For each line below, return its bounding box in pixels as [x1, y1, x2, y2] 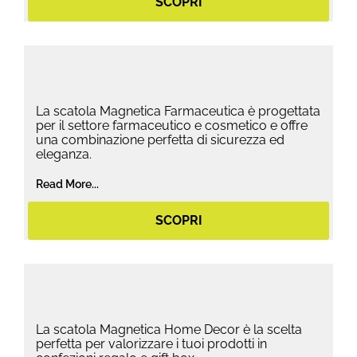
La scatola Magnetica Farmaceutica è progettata [36, 104, 320, 120]
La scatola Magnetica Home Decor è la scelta [36, 322, 302, 338]
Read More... [36, 178, 99, 191]
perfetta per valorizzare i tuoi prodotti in [36, 336, 267, 352]
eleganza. [36, 147, 92, 163]
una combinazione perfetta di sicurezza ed [36, 132, 284, 148]
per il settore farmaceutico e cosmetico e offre [36, 118, 308, 134]
